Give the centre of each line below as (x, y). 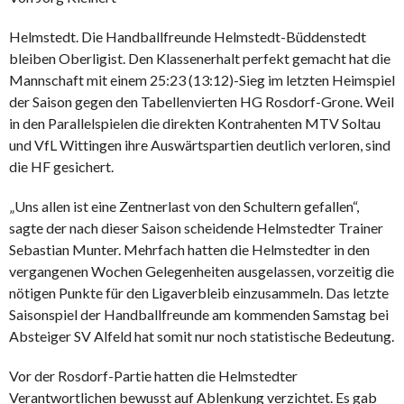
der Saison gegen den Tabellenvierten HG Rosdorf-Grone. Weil (202, 101)
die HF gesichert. (61, 166)
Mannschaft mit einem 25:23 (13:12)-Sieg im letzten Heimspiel (202, 79)
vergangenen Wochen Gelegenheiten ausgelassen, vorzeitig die (202, 271)
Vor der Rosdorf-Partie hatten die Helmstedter (153, 375)
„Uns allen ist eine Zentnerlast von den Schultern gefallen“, (184, 206)
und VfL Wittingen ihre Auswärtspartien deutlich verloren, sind (200, 144)
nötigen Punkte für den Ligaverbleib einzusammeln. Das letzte (199, 292)
